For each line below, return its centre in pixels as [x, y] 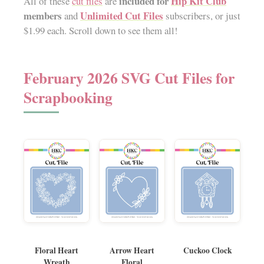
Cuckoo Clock [207, 250]
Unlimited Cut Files [122, 16]
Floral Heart [57, 250]
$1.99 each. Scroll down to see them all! [101, 31]
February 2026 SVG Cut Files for [129, 77]
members [43, 16]
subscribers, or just [202, 16]
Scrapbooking [68, 97]
